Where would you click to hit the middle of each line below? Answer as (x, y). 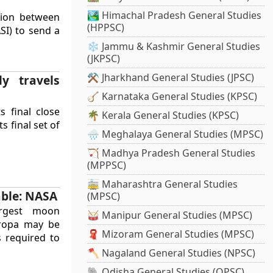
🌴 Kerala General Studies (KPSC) (163, 115)
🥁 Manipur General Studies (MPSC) (170, 215)
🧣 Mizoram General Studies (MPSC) (171, 234)
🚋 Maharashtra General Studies (163, 184)
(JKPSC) (104, 59)
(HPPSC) (106, 28)
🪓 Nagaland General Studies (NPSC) (172, 253)
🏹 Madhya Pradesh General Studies (172, 153)
